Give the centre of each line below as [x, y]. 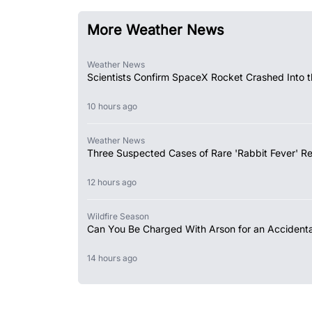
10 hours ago [114, 106]
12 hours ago [114, 182]
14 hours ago [114, 258]
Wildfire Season [118, 216]
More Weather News [156, 30]
